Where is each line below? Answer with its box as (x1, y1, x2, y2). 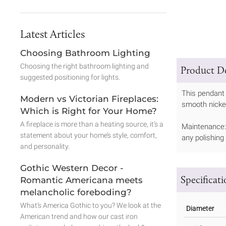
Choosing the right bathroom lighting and (20, 62, 149, 70)
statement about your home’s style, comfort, (20, 131, 157, 139)
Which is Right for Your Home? (20, 106, 157, 116)
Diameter (186, 204, 214, 213)
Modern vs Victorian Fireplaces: (20, 94, 158, 104)
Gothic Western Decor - (20, 163, 124, 173)
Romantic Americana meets (20, 175, 143, 185)
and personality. (20, 142, 70, 150)
